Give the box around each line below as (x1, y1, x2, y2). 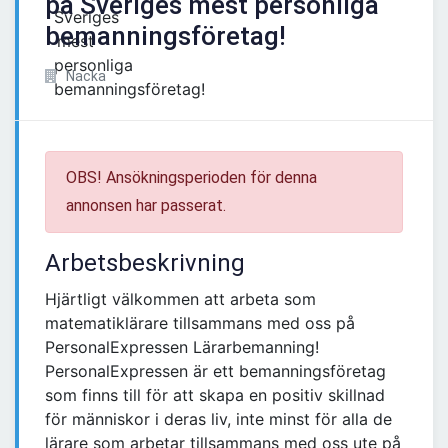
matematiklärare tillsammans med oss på (45, 313, 355, 334)
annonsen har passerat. (66, 196, 226, 216)
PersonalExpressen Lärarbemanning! (45, 337, 319, 358)
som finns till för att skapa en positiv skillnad (45, 385, 385, 406)
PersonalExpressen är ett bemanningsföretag (45, 361, 386, 382)
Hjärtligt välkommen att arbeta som (45, 289, 316, 310)
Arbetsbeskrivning (45, 249, 245, 278)
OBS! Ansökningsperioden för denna (66, 168, 317, 188)
